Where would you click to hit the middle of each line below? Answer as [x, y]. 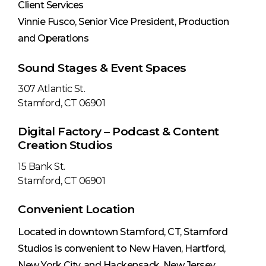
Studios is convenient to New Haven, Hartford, [122, 248]
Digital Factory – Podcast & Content [118, 132]
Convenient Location [76, 209]
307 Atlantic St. [51, 89]
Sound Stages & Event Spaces [102, 67]
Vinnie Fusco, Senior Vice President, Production [123, 21]
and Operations [53, 38]
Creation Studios [65, 145]
